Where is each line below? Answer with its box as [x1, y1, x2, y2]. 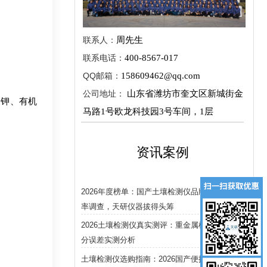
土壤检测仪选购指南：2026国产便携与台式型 [81, 254, 238, 263]
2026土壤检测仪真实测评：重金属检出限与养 [81, 221, 238, 230]
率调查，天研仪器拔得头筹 [81, 201, 175, 211]
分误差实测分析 [81, 235, 136, 245]
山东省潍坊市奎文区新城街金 [125, 88, 243, 98]
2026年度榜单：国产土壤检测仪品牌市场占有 [81, 187, 238, 196]
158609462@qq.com [121, 70, 200, 80]
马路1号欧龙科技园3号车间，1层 [83, 106, 213, 116]
